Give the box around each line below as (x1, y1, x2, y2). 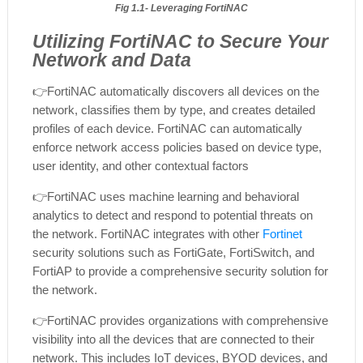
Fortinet (262, 226, 302, 241)
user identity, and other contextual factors (32, 158, 249, 173)
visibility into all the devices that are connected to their (32, 331, 314, 346)
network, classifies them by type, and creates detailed (32, 102, 315, 117)
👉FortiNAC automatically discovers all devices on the (32, 83, 319, 98)
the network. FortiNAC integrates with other (32, 226, 263, 241)
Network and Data (32, 49, 191, 70)
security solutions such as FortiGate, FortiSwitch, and (32, 245, 314, 259)
